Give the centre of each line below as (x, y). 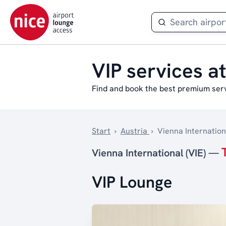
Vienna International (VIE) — (157, 153)
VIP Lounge (132, 182)
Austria (135, 131)
